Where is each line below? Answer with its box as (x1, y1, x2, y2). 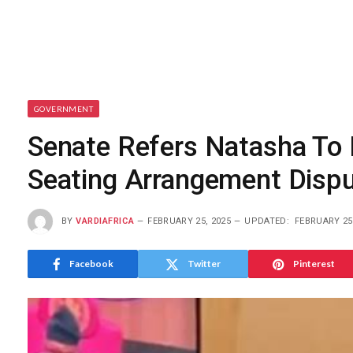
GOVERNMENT (34, 104, 93, 113)
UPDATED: (244, 215, 290, 226)
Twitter (188, 258, 221, 269)
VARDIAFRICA (76, 215, 135, 226)
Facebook (69, 258, 113, 269)
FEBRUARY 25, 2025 (147, 215, 232, 226)
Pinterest (292, 258, 335, 269)
